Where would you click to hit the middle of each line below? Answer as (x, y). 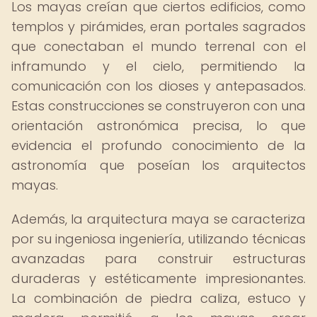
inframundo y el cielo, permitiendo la (158, 66)
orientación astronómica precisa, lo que (158, 126)
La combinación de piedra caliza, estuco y (158, 298)
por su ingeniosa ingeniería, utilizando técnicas (158, 239)
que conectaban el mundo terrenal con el (158, 46)
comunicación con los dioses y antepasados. (158, 86)
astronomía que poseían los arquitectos (158, 165)
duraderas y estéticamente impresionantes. (158, 278)
